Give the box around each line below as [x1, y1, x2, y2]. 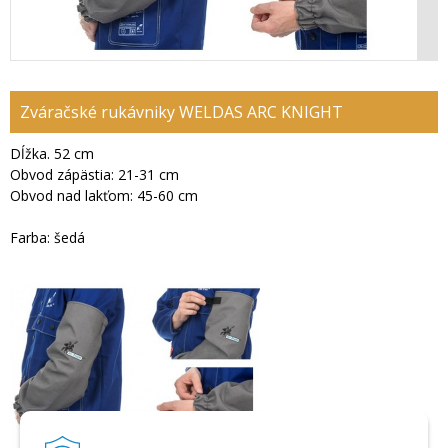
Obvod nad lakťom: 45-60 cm [10, 185, 198, 205]
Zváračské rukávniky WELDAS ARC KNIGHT [20, 100, 343, 123]
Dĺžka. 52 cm [10, 143, 94, 163]
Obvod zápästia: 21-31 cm [10, 164, 179, 184]
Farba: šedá [10, 227, 85, 247]
